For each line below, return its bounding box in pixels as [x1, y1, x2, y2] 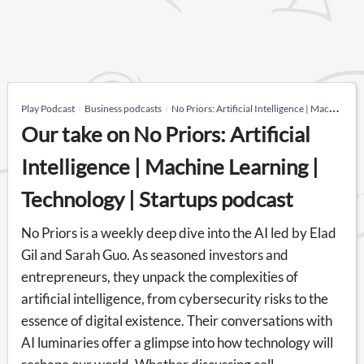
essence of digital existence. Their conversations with [21, 311, 332, 329]
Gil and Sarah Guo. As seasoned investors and [21, 245, 288, 263]
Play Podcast [21, 102, 75, 115]
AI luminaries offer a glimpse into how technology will [21, 333, 333, 351]
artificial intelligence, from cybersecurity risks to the [21, 289, 328, 307]
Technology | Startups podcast [21, 186, 293, 211]
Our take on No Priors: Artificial [21, 121, 310, 146]
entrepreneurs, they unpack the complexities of [21, 267, 298, 285]
